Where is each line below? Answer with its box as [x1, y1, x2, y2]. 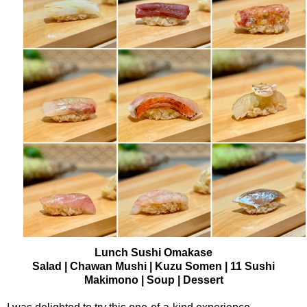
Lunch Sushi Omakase [95, 247, 212, 259]
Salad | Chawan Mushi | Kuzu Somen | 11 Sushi [32, 260, 275, 273]
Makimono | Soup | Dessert [84, 274, 223, 286]
